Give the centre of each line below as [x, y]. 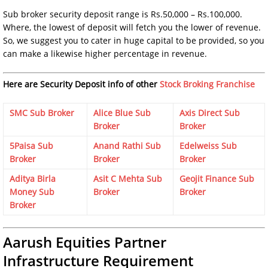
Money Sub [32, 191]
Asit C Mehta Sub [128, 178]
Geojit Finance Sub [217, 178]
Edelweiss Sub [208, 145]
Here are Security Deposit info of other [81, 84]
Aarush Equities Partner [85, 242]
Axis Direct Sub [210, 112]
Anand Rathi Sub [127, 145]
